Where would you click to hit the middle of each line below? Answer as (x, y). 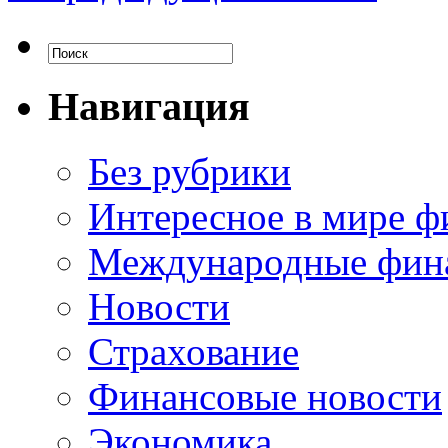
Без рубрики (189, 171)
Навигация (149, 106)
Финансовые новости (265, 396)
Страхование (193, 351)
